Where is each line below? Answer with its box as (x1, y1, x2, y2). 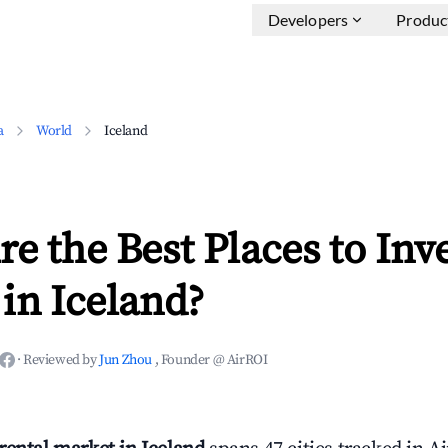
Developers (267, 10, 349, 29)
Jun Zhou (99, 351, 155, 369)
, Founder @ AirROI (154, 351, 268, 369)
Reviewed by (23, 351, 100, 369)
